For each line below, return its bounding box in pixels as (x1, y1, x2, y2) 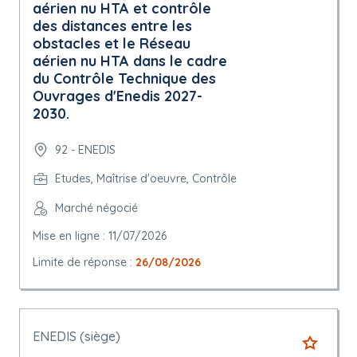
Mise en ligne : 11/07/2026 (33, 229, 167, 244)
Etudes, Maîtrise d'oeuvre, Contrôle (55, 171, 237, 186)
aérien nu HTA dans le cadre (33, 52, 227, 71)
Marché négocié (55, 201, 138, 216)
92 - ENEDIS (55, 142, 116, 157)
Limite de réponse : (33, 255, 135, 270)
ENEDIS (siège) (33, 328, 120, 345)
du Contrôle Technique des (33, 69, 216, 88)
